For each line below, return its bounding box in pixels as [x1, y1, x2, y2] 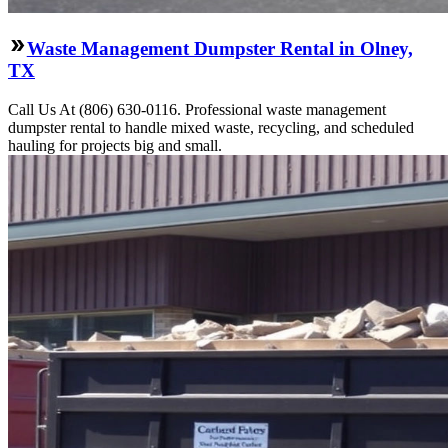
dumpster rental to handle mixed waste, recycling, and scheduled [8, 118, 414, 136]
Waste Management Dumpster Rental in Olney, [26, 37, 413, 59]
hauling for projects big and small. [8, 136, 222, 154]
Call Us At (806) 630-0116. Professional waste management [8, 100, 386, 118]
